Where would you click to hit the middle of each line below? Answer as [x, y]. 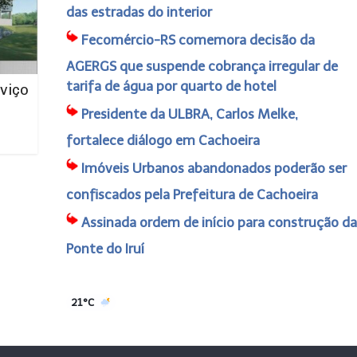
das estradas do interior [139, 12]
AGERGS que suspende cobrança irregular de [202, 66]
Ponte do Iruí [105, 249]
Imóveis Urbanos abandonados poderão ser [214, 168]
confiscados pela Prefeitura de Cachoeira [192, 194]
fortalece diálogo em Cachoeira [163, 140]
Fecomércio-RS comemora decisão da [198, 40]
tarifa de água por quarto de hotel [171, 86]
